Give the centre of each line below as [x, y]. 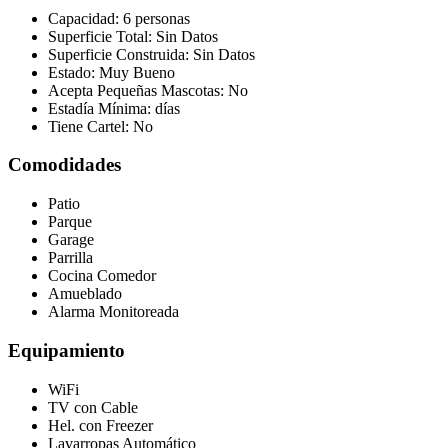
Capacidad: [85, 18]
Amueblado [85, 294]
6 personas [156, 18]
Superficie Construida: [120, 54]
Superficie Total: [102, 36]
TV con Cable [93, 407]
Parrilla [70, 258]
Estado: [73, 72]
